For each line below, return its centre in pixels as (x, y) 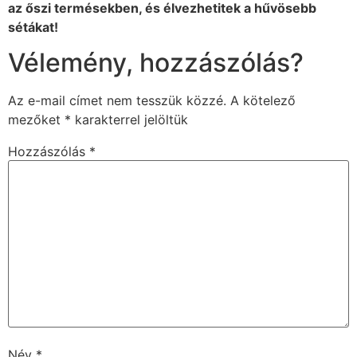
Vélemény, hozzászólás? (156, 63)
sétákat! (33, 27)
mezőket (36, 120)
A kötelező (263, 101)
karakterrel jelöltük (129, 120)
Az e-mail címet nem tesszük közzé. (117, 101)
